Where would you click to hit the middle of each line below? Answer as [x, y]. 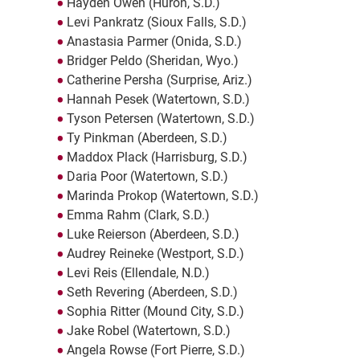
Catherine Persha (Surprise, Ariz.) [159, 80]
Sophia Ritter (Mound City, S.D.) [155, 312]
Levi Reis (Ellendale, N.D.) [138, 273]
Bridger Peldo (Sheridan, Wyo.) [152, 61]
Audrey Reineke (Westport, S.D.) [155, 254]
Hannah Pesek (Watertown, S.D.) [158, 100]
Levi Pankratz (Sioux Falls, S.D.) [156, 22]
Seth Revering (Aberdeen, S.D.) [152, 292]
